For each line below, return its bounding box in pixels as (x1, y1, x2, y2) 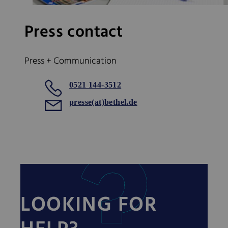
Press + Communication (24, 54, 117, 69)
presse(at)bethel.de (69, 98, 137, 107)
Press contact (24, 19, 123, 46)
